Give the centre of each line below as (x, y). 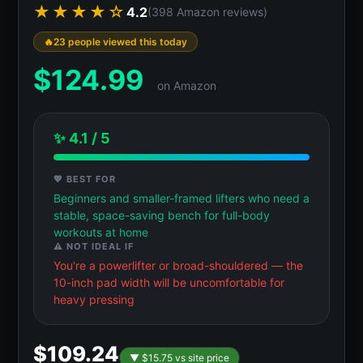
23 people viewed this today (120, 41)
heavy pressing (94, 299)
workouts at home (101, 232)
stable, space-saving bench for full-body (162, 215)
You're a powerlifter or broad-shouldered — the (178, 265)
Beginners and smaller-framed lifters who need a (181, 198)
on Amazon (187, 85)
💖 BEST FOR (85, 179)
